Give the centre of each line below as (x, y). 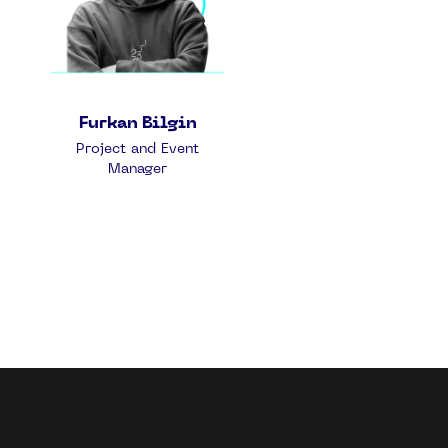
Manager (137, 169)
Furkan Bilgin (137, 124)
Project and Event (137, 149)
